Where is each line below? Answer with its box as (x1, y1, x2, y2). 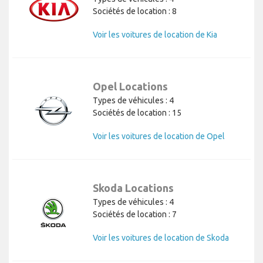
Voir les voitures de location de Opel (93, 131, 225, 141)
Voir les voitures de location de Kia (93, 29, 217, 39)
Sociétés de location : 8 (93, 6, 177, 16)
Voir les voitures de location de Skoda (93, 232, 229, 242)
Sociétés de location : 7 (93, 209, 177, 219)
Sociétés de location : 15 (93, 107, 181, 117)
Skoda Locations (93, 181, 174, 194)
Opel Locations (93, 80, 168, 92)
